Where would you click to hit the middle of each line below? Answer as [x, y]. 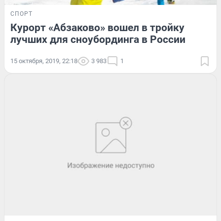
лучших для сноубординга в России [98, 40]
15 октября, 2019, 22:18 [44, 61]
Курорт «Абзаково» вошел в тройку [97, 28]
